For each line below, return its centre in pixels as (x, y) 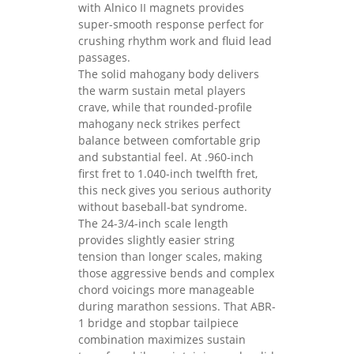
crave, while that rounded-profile (165, 107)
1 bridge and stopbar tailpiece (158, 322)
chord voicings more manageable (166, 289)
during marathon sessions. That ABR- (177, 306)
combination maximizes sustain (162, 339)
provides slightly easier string (156, 239)
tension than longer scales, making (170, 256)
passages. (104, 57)
